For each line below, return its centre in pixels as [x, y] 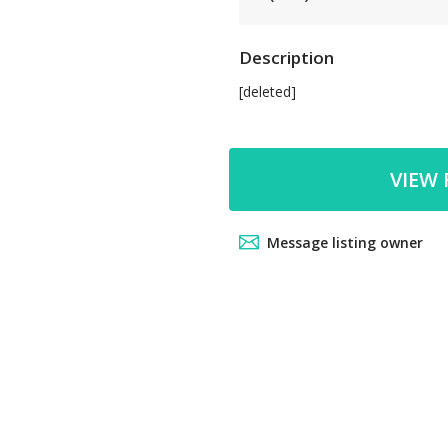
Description [286, 57]
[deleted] [267, 91]
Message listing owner [345, 242]
